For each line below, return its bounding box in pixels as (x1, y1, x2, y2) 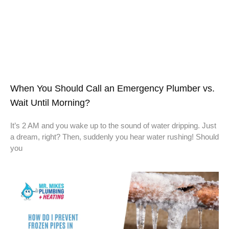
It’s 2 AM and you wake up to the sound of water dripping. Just (10, 121, 216, 130)
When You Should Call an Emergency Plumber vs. (10, 83, 215, 94)
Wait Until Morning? (10, 98, 90, 108)
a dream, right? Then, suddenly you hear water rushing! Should (10, 132, 219, 142)
